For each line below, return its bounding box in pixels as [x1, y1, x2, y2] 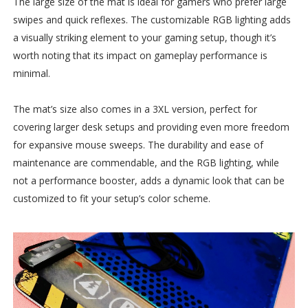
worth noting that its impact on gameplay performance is [12, 48, 267, 62]
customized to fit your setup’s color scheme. [12, 191, 210, 205]
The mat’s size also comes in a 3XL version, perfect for [12, 102, 257, 115]
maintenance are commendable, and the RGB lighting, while [12, 155, 279, 169]
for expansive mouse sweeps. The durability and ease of [12, 137, 263, 151]
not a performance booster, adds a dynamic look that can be [12, 173, 285, 187]
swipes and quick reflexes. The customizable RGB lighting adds [12, 12, 291, 26]
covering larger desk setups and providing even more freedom [12, 120, 289, 133]
